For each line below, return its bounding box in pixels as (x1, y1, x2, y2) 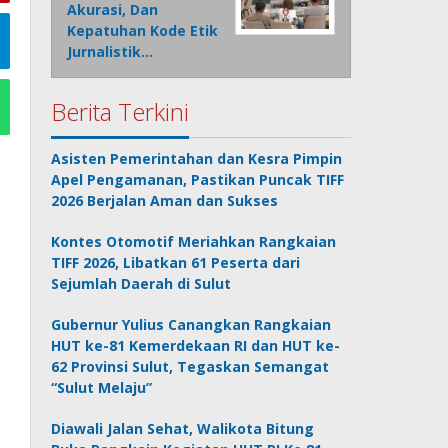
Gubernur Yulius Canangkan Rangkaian (51, 315, 332, 335)
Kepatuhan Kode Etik (67, 21, 219, 41)
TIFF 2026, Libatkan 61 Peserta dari (51, 253, 301, 273)
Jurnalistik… (67, 42, 154, 62)
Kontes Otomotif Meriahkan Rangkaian (51, 232, 337, 252)
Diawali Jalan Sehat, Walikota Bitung (51, 419, 315, 439)
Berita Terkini (51, 95, 190, 129)
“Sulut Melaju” (51, 378, 153, 398)
